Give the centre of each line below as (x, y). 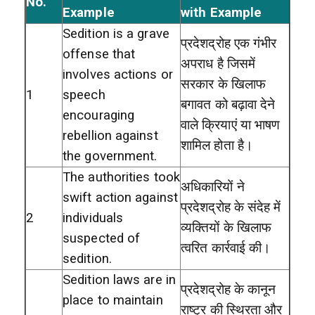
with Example (221, 12)
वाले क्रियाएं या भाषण (231, 125)
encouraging (99, 115)
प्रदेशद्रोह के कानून (229, 289)
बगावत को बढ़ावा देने (228, 104)
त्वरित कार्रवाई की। (226, 248)
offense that (99, 54)
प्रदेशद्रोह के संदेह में (231, 207)
